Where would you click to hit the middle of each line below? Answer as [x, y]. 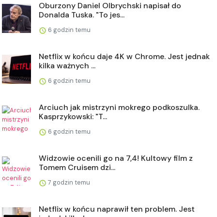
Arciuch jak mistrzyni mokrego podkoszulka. [119, 107]
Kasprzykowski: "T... [73, 116]
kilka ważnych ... [67, 65]
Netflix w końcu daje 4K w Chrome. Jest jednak [124, 56]
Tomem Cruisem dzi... [77, 167]
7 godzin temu [68, 182]
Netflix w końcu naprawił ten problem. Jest [117, 209]
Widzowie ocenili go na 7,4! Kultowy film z [116, 158]
